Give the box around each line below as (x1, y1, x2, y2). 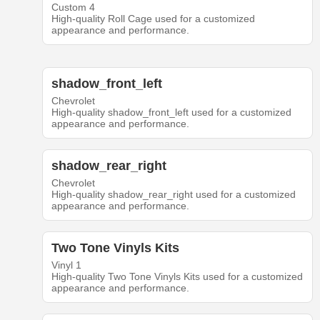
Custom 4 (51, 1, 95, 14)
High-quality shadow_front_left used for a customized (51, 106, 291, 119)
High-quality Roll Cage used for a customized (51, 13, 255, 25)
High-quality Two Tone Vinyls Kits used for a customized (51, 271, 303, 283)
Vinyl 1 (51, 259, 81, 271)
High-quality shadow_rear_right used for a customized (51, 189, 296, 201)
